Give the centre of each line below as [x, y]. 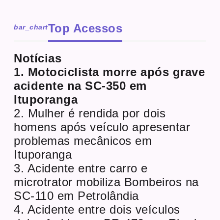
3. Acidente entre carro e [81, 168]
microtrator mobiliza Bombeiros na [106, 182]
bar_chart [31, 27]
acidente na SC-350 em [80, 85]
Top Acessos [85, 28]
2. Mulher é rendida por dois [90, 113]
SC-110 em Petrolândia [76, 195]
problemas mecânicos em [83, 140]
